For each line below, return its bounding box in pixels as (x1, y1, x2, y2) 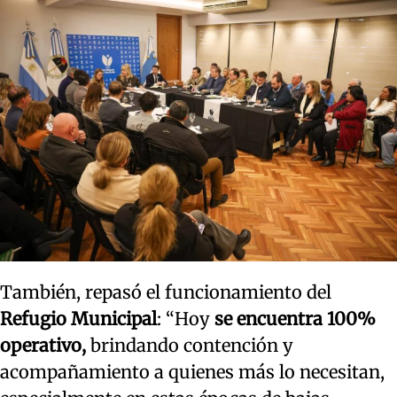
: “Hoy (157, 307, 210, 330)
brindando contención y (86, 333, 293, 356)
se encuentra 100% (210, 307, 376, 330)
